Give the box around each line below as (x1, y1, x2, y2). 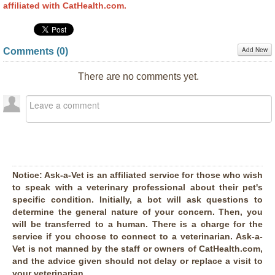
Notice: (12, 169, 42, 180)
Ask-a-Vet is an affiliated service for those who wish (42, 169, 263, 180)
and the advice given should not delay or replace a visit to (12, 255, 263, 266)
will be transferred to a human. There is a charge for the (12, 219, 263, 229)
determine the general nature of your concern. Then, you (12, 206, 263, 217)
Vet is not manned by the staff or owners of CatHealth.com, (12, 243, 263, 254)
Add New (242, 45, 268, 54)
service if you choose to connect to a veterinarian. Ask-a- (12, 231, 263, 241)
